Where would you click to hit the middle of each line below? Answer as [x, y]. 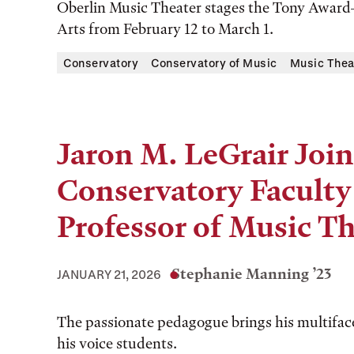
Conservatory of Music [214, 63]
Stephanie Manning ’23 [252, 274]
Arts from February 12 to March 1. [165, 29]
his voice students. [117, 343]
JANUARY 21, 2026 [109, 274]
